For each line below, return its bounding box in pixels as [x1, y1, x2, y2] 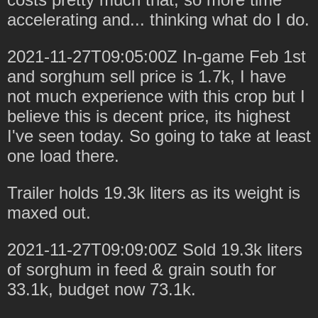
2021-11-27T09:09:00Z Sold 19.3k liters [7, 239, 302, 259]
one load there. [7, 146, 119, 165]
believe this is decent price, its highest [7, 106, 290, 126]
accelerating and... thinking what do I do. [7, 9, 309, 29]
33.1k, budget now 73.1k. [7, 279, 196, 299]
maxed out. [7, 202, 91, 222]
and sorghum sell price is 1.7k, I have [7, 66, 286, 86]
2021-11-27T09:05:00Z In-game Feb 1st [7, 46, 306, 66]
